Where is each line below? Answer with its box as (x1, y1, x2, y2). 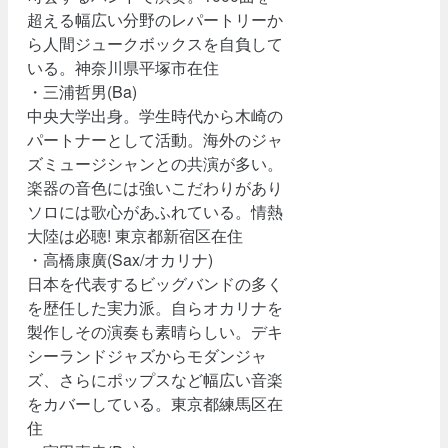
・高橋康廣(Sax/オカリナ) (27, 248, 214, 272)
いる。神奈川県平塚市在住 (27, 56, 220, 80)
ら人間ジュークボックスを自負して (27, 32, 284, 56)
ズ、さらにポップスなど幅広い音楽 (27, 368, 284, 392)
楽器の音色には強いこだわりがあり (27, 176, 284, 200)
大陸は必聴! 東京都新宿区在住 (27, 224, 244, 248)
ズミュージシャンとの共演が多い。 (27, 152, 284, 176)
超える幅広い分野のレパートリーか (27, 8, 284, 32)
